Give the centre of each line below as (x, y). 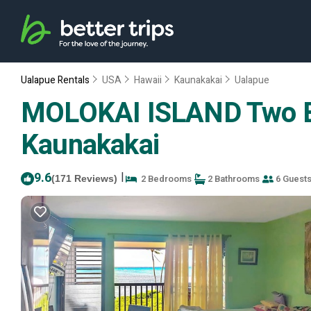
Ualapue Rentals (56, 80)
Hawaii (148, 80)
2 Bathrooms (233, 179)
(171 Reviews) (84, 178)
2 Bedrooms (164, 179)
